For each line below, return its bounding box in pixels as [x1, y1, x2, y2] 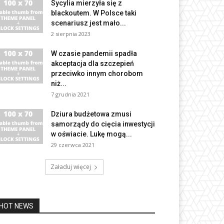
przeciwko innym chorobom [51, 69, 143, 78]
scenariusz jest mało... [51, 19, 126, 27]
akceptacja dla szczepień [51, 59, 134, 68]
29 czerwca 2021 [51, 141, 94, 149]
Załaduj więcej [50, 162, 91, 171]
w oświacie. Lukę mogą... [51, 130, 132, 138]
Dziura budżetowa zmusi [51, 110, 131, 118]
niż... [51, 79, 66, 88]
